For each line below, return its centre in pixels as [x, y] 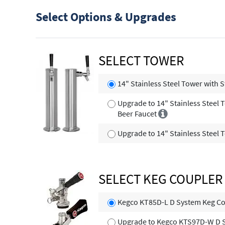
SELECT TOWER [141, 60]
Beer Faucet [138, 113]
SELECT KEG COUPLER [160, 179]
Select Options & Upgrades [106, 17]
